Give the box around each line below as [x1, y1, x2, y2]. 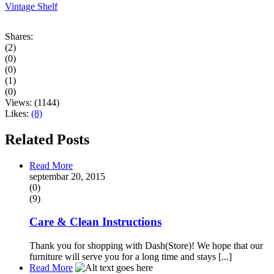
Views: [5, 97, 34, 108]
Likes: [5, 108, 31, 119]
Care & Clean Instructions [29, 215, 161, 229]
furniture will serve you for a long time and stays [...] [29, 251, 232, 262]
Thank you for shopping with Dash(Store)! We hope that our [29, 240, 263, 251]
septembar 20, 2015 [29, 171, 105, 182]
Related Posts [5, 131, 89, 147]
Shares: [5, 31, 33, 42]
